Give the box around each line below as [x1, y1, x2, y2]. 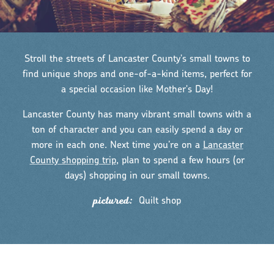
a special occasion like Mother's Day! [61, 84, 213, 95]
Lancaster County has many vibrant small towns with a [23, 109, 251, 120]
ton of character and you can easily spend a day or [31, 125, 243, 135]
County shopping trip [29, 155, 116, 166]
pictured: [93, 194, 136, 207]
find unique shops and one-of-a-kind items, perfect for [22, 69, 252, 80]
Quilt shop [139, 196, 181, 206]
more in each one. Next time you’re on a [31, 140, 203, 150]
